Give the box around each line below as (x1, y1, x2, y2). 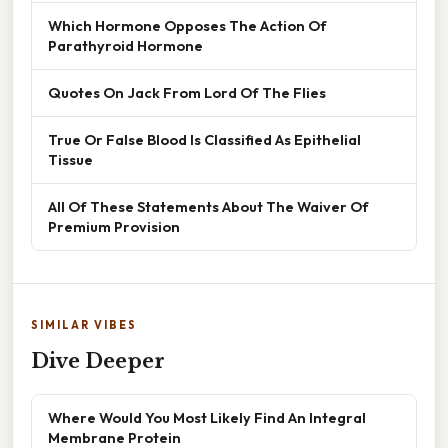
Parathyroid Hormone (48, 36, 203, 56)
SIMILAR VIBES (31, 318, 137, 333)
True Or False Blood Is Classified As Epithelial (48, 130, 361, 150)
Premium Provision (48, 217, 180, 237)
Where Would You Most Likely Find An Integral (48, 408, 366, 428)
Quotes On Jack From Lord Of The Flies (48, 83, 326, 103)
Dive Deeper (31, 349, 165, 374)
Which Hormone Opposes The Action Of (48, 16, 327, 36)
